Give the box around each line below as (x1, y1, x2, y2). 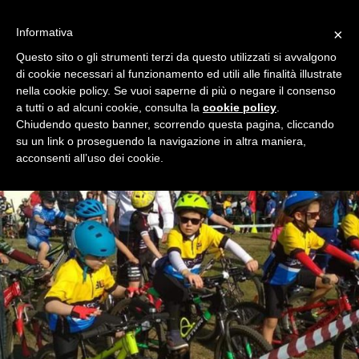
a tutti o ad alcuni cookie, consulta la (16, 101, 203, 114)
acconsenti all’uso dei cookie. (16, 151, 163, 164)
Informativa (16, 26, 73, 38)
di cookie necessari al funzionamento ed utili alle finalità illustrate (16, 67, 342, 80)
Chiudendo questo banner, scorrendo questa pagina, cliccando (16, 118, 334, 131)
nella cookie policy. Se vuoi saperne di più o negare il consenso (16, 84, 336, 97)
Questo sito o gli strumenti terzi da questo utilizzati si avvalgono (16, 50, 337, 63)
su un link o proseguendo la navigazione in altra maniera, (16, 135, 306, 147)
